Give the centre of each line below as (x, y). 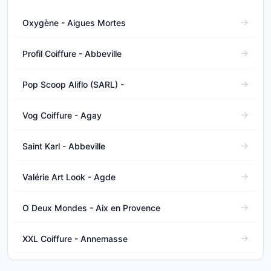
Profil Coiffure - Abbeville (72, 53)
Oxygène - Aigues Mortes (74, 22)
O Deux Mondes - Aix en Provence (91, 207)
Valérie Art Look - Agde (69, 177)
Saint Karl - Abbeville (64, 146)
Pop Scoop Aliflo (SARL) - (73, 84)
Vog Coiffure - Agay (62, 115)
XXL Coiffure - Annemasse (75, 238)
